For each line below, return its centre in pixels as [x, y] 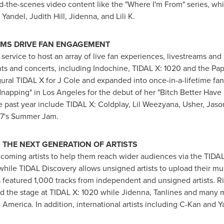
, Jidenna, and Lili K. [100, 16]
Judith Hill [47, 16]
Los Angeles [64, 92]
